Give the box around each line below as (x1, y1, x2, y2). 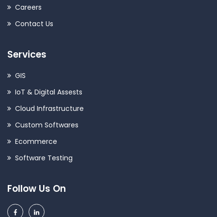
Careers (15, 2, 42, 12)
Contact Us (15, 18, 53, 29)
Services (7, 47, 46, 61)
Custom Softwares (15, 120, 78, 130)
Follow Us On (7, 182, 66, 195)
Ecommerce (15, 136, 57, 146)
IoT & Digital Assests (15, 87, 82, 97)
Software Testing (15, 153, 73, 163)
